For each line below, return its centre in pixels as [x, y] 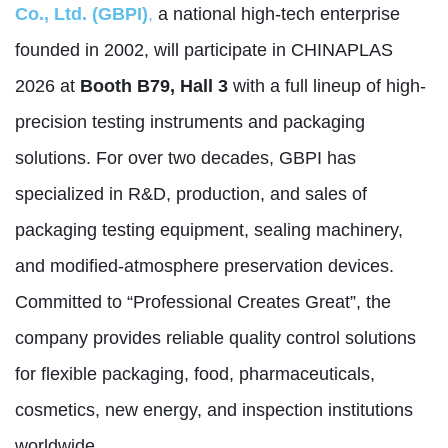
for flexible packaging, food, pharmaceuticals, [195, 373]
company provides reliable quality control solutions [215, 337]
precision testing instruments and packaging [190, 121]
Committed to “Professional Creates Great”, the [203, 301]
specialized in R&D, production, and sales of [191, 193]
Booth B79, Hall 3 [154, 85]
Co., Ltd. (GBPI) [81, 13]
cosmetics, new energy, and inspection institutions [214, 409]
